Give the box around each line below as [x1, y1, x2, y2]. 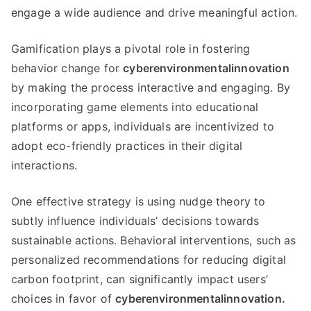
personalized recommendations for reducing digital [11, 253, 286, 267]
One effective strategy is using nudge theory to [11, 194, 266, 208]
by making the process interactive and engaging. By [11, 81, 291, 94]
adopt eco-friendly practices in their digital [11, 139, 243, 153]
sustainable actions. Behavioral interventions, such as [11, 233, 296, 247]
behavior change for [11, 61, 124, 75]
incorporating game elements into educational [11, 100, 259, 114]
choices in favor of [11, 292, 116, 305]
